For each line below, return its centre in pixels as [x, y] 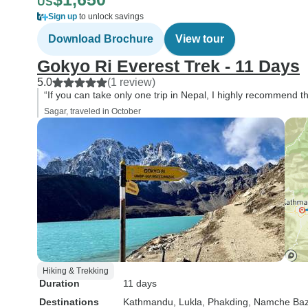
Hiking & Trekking [76, 271]
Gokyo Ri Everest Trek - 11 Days [168, 66]
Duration [59, 283]
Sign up [63, 16]
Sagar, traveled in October [92, 111]
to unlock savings [110, 16]
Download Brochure [101, 39]
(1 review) [131, 82]
